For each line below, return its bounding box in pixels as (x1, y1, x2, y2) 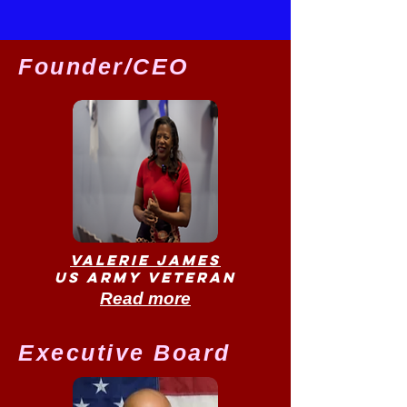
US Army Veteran (55, 268, 236, 286)
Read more (100, 289, 191, 308)
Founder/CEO (18, 54, 189, 79)
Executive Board (18, 340, 231, 365)
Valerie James (70, 251, 221, 269)
